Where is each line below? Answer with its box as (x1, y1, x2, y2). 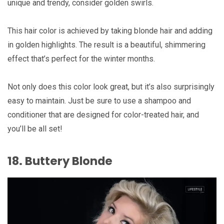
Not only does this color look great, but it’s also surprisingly (7, 82, 214, 92)
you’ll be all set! (7, 124, 62, 134)
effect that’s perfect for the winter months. (7, 54, 155, 64)
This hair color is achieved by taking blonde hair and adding (7, 26, 212, 36)
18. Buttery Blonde (7, 152, 112, 169)
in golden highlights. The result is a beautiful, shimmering (7, 40, 205, 50)
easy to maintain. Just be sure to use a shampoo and (7, 96, 191, 106)
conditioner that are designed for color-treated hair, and (7, 110, 199, 120)
